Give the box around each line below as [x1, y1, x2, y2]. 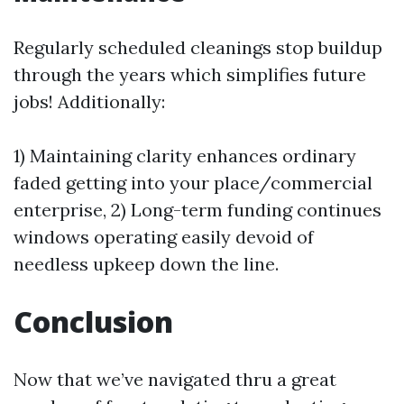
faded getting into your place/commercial [14, 171, 372, 194]
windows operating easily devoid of [14, 225, 314, 248]
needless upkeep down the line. [14, 252, 279, 275]
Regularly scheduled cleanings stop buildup [14, 36, 382, 59]
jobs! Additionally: [14, 90, 165, 113]
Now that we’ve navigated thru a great [14, 368, 336, 390]
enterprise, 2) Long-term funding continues [14, 198, 381, 221]
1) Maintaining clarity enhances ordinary [14, 144, 356, 167]
